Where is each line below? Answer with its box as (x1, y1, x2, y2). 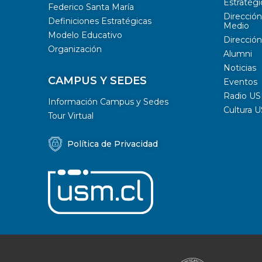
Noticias (223, 62, 256, 73)
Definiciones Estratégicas (48, 15, 151, 26)
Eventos (223, 76, 257, 87)
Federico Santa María (48, 1, 134, 12)
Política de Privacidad (67, 139, 158, 150)
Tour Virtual (48, 110, 94, 121)
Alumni (223, 48, 252, 59)
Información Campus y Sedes (48, 96, 168, 107)
